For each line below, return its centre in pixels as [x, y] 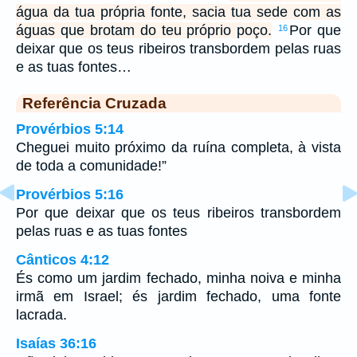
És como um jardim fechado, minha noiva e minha [178, 278]
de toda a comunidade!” [91, 165]
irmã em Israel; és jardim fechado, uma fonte [178, 296]
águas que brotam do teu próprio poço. [144, 30]
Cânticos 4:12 [63, 259]
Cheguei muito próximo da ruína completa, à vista [178, 147]
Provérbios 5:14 [70, 129]
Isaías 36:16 [56, 343]
